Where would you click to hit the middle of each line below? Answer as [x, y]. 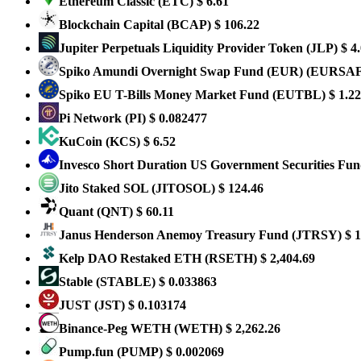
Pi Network [92, 118]
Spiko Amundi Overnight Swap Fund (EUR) [183, 71]
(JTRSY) [317, 235]
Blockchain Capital [113, 25]
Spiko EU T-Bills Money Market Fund [166, 95]
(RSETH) [231, 258]
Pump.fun [88, 352]
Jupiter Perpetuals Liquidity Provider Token [183, 48]
